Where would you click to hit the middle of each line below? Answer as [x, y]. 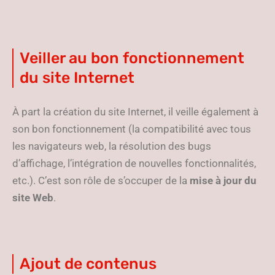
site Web [33, 198]
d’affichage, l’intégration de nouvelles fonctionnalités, [134, 163]
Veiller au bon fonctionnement [132, 58]
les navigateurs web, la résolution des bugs [112, 146]
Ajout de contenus [88, 264]
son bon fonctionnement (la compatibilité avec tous [132, 129]
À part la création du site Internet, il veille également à [135, 112]
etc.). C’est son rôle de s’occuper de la [101, 180]
